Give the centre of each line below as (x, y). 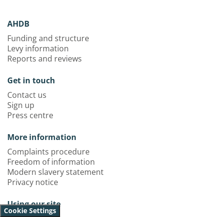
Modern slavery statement (55, 172)
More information (42, 137)
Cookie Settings (30, 210)
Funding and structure (48, 38)
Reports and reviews (45, 59)
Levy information (38, 48)
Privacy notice (33, 182)
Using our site (34, 204)
